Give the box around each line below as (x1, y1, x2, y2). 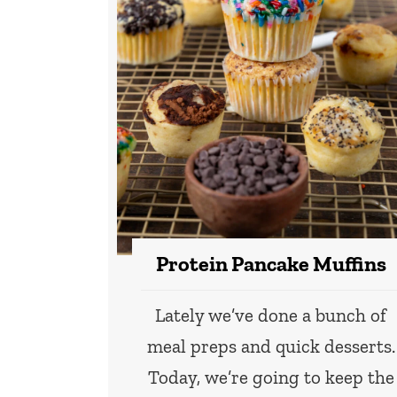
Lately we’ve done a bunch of (155, 304, 387, 327)
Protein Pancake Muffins (155, 251, 386, 277)
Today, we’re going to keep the (147, 366, 394, 389)
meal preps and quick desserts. (146, 335, 395, 358)
